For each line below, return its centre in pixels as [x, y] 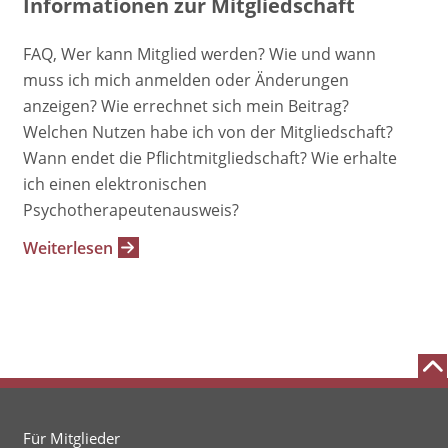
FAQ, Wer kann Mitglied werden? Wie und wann [199, 53]
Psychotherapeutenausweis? [130, 209]
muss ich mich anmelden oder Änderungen [185, 79]
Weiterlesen [67, 247]
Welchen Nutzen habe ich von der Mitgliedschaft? [207, 131]
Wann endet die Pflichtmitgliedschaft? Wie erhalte [209, 157]
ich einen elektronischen [114, 183]
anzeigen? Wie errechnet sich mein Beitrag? [185, 105]
